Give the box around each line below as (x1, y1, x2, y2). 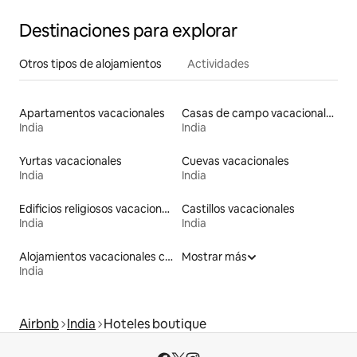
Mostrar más (182, 249, 247, 265)
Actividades (187, 57, 249, 72)
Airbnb (19, 316, 59, 333)
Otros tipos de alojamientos (19, 57, 162, 72)
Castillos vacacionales (182, 202, 295, 217)
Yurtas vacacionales (19, 154, 122, 169)
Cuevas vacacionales (182, 154, 289, 169)
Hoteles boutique (104, 316, 206, 333)
